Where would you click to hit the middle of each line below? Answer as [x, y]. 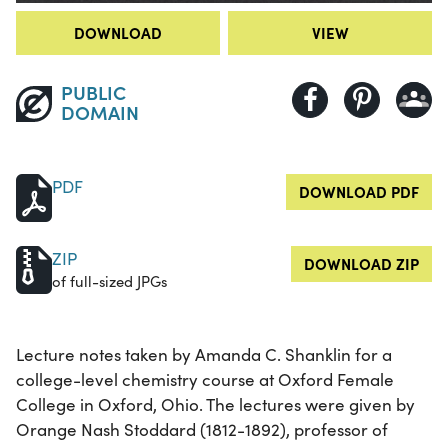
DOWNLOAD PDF [359, 191]
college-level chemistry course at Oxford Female [205, 379]
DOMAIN [99, 111]
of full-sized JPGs [109, 280]
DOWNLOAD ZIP [361, 263]
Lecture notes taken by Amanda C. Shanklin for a [204, 354]
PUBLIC [93, 91]
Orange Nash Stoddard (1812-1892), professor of [202, 429]
